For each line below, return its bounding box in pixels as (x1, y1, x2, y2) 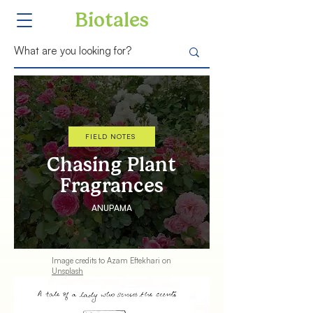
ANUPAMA (92, 203, 132, 213)
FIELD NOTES (85, 132, 136, 140)
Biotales (75, 9, 149, 31)
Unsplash (52, 266, 83, 276)
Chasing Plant (47, 154, 176, 176)
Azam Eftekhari (107, 256, 160, 265)
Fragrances (59, 175, 163, 197)
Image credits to (52, 256, 107, 265)
